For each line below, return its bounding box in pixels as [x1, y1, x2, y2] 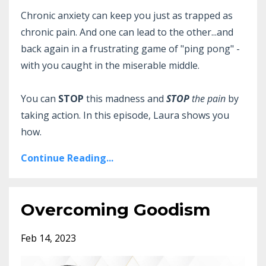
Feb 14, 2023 [21, 231, 76, 245]
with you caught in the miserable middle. [21, 58, 199, 72]
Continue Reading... [21, 151, 113, 164]
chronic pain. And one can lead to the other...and [21, 25, 233, 39]
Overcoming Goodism [21, 199, 210, 220]
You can [21, 91, 58, 105]
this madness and [84, 91, 166, 105]
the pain [189, 91, 226, 105]
